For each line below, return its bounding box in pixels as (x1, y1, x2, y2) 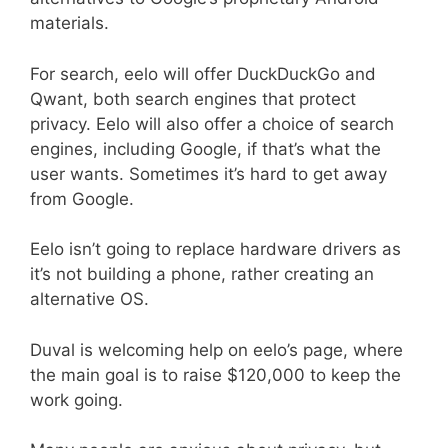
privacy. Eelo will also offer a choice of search (30, 113, 394, 134)
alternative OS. (30, 289, 149, 310)
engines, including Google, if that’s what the (30, 138, 381, 159)
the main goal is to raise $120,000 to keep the (30, 364, 401, 385)
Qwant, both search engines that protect (30, 88, 356, 109)
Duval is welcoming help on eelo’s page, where (30, 339, 403, 360)
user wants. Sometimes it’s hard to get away (30, 163, 387, 184)
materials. (30, 13, 109, 34)
